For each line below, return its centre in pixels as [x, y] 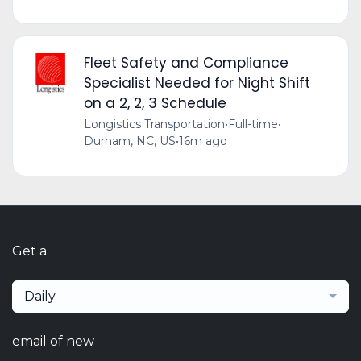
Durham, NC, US [129, 141]
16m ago [203, 141]
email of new [53, 342]
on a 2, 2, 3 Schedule [155, 104]
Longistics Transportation [154, 124]
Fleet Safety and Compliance [186, 63]
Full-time [253, 124]
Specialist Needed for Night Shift [197, 83]
